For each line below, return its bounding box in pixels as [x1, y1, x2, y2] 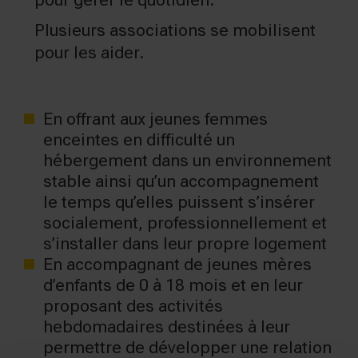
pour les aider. [34, 42, 144, 62]
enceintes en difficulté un [43, 129, 235, 149]
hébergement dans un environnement [43, 150, 332, 170]
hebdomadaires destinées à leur [43, 316, 290, 336]
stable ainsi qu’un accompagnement [43, 171, 319, 191]
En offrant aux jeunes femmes [43, 109, 268, 129]
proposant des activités [43, 296, 223, 316]
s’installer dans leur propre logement [43, 233, 327, 253]
